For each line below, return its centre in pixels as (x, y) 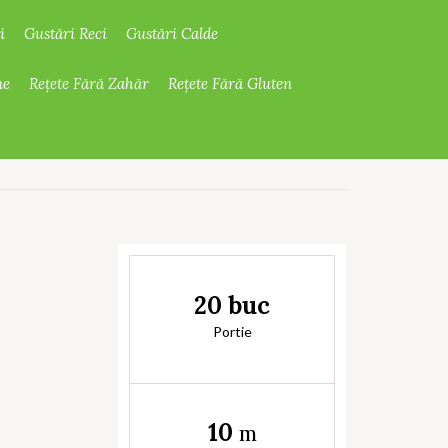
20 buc (232, 306)
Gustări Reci (65, 33)
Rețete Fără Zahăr (89, 83)
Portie (232, 332)
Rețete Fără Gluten (230, 83)
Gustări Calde (172, 33)
